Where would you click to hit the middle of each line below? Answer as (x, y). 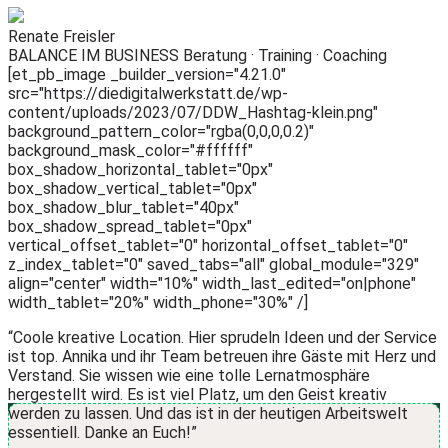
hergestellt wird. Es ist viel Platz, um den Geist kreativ (197, 394)
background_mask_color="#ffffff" (130, 150)
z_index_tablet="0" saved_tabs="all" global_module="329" (213, 264)
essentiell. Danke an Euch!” (102, 432)
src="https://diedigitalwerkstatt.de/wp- (148, 93)
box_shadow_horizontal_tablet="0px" (140, 169)
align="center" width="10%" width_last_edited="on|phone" (212, 283)
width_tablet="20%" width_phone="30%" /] (158, 302)
